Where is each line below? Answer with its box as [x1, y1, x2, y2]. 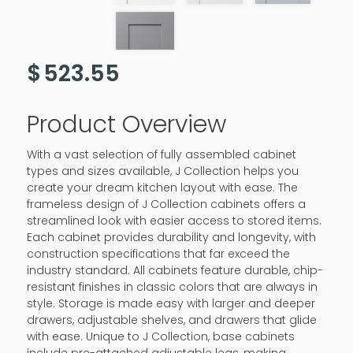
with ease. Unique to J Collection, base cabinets [26, 329, 295, 345]
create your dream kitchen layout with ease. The [26, 180, 298, 196]
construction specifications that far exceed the [26, 246, 290, 262]
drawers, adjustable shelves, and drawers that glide [26, 312, 317, 329]
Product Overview [26, 108, 226, 142]
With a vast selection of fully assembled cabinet [26, 147, 296, 163]
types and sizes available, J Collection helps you [26, 163, 299, 180]
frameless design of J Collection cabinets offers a [26, 196, 306, 213]
